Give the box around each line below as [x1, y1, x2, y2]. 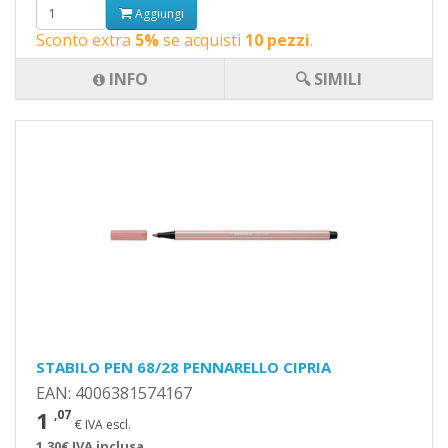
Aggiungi [132, 4, 184, 22]
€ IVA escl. [75, 416, 131, 433]
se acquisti [159, 29, 245, 51]
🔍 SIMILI [295, 68, 362, 90]
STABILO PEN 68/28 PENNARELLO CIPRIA [36, 357, 331, 377]
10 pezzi [245, 29, 310, 51]
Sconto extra [36, 29, 135, 51]
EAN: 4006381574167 [36, 382, 192, 404]
